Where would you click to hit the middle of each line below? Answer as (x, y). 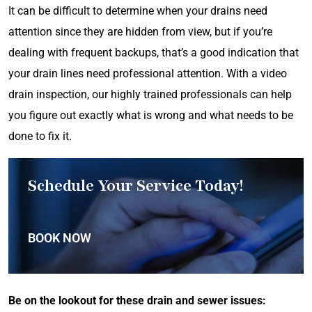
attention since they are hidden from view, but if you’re (140, 32)
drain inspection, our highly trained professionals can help (150, 94)
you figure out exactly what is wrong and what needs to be (151, 115)
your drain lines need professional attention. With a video (148, 73)
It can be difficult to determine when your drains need (138, 11)
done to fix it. (40, 136)
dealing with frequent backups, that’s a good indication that (154, 53)
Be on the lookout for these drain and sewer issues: (137, 301)
